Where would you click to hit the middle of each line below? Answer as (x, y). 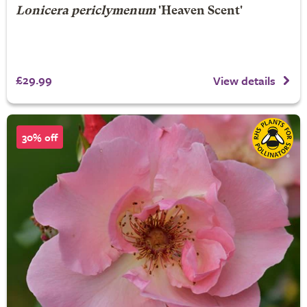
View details (244, 81)
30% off (40, 137)
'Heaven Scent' (199, 12)
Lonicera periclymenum (85, 12)
